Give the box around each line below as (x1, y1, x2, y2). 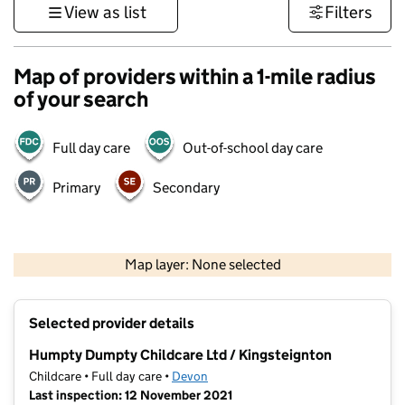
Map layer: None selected (124, 256, 281, 274)
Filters (325, 2, 372, 23)
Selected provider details (29, 315, 194, 333)
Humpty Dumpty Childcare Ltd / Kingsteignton (29, 346, 332, 364)
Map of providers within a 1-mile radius (14, 63, 376, 89)
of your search (14, 86, 148, 112)
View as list (63, 2, 146, 23)
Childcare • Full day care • (29, 368, 172, 385)
